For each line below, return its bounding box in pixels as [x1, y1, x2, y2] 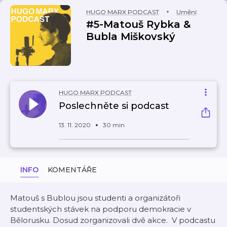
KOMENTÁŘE [48, 165, 97, 174]
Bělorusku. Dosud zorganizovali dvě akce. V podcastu [10, 215, 215, 225]
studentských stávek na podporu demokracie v [10, 204, 191, 214]
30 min [103, 121, 125, 129]
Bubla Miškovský [86, 30, 175, 43]
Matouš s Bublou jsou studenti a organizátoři [10, 193, 180, 203]
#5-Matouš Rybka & [86, 18, 191, 30]
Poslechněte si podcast [59, 100, 169, 111]
